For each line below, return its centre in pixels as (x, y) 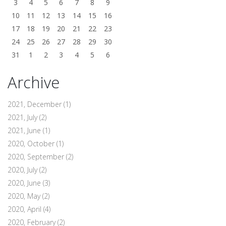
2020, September (37, 156)
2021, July (23, 117)
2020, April (25, 209)
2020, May (25, 196)
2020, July (23, 169)
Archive (34, 82)
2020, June (25, 183)
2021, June (25, 130)
